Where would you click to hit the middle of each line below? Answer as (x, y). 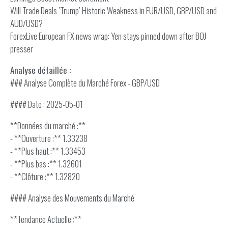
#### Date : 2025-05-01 (47, 104)
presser (22, 49)
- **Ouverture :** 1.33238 (49, 138)
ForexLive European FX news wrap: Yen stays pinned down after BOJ (108, 36)
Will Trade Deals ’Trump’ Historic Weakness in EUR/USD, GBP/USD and (113, 10)
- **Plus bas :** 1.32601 (46, 164)
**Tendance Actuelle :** (46, 219)
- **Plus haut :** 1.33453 (48, 151)
